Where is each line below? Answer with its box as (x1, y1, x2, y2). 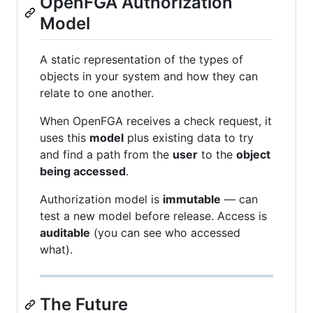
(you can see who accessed (90, 226, 240, 240)
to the (198, 147, 236, 162)
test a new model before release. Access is (40, 209, 267, 224)
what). (40, 242, 73, 257)
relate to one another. (40, 86, 154, 101)
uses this (40, 131, 89, 145)
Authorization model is (40, 192, 163, 207)
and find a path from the (40, 147, 173, 162)
